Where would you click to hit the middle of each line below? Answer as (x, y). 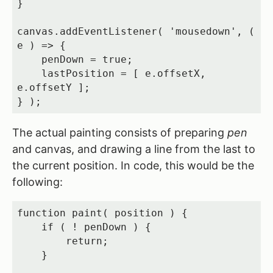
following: (37, 182)
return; (41, 241)
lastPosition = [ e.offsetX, (29, 73)
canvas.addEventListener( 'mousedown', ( (136, 31)
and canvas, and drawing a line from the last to (134, 149)
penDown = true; (29, 59)
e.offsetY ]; (53, 87)
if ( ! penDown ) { (29, 227)
